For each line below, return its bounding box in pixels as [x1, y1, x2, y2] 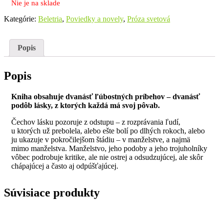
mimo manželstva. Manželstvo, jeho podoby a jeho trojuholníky [11, 144, 207, 153]
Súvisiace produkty [4, 186, 100, 199]
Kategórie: [4, 15, 38, 23]
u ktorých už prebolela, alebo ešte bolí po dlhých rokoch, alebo [11, 126, 205, 135]
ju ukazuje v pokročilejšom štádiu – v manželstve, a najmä [11, 135, 190, 144]
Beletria [38, 15, 62, 23]
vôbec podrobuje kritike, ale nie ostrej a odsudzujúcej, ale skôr [11, 153, 203, 161]
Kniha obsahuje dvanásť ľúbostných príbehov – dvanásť [11, 92, 200, 101]
